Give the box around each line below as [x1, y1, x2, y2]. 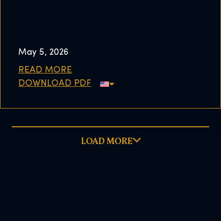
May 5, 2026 [18, 48, 69, 58]
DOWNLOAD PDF [18, 79, 91, 89]
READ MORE [18, 66, 72, 75]
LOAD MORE [80, 134, 133, 147]
